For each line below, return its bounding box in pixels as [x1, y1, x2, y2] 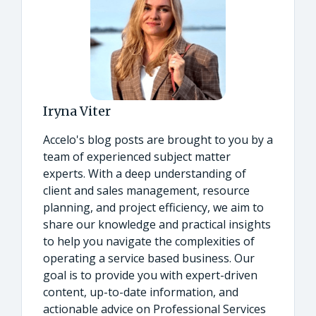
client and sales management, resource [43, 182, 250, 198]
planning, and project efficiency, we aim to [43, 199, 264, 215]
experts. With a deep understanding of [43, 165, 246, 181]
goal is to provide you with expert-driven [43, 267, 257, 283]
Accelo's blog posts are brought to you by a [43, 131, 273, 147]
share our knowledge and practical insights [43, 216, 271, 232]
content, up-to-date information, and [43, 284, 238, 300]
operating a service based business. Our [43, 250, 255, 266]
